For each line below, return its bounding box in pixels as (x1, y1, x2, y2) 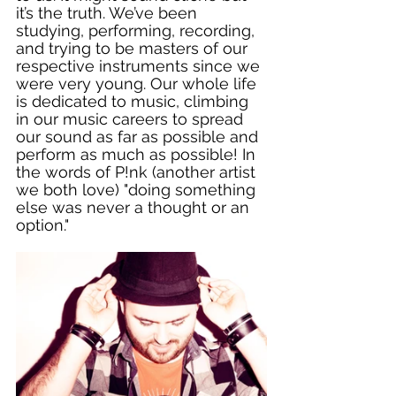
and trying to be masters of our (16, 38, 252, 57)
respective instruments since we (16, 56, 264, 75)
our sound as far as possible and (16, 126, 263, 146)
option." (16, 215, 73, 234)
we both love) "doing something (16, 179, 260, 199)
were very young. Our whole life (16, 73, 261, 93)
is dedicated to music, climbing (16, 91, 253, 110)
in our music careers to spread (16, 109, 247, 128)
